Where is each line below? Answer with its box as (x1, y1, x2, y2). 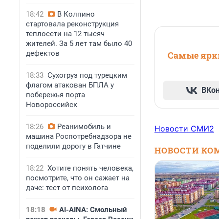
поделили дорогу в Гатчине (26, 142, 121, 151)
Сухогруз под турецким (47, 71, 127, 80)
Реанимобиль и (57, 122, 111, 131)
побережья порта (26, 90, 85, 99)
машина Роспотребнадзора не (26, 132, 131, 141)
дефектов (26, 49, 60, 58)
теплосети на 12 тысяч (26, 29, 105, 38)
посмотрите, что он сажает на (26, 174, 130, 182)
